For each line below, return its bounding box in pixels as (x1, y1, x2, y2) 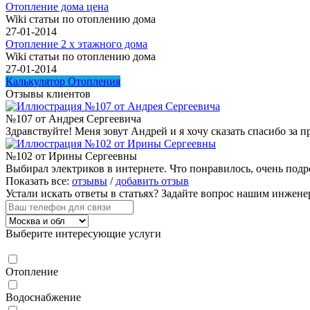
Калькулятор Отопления (6, 75, 120, 87)
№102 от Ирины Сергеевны (6, 149, 137, 162)
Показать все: (6, 174, 72, 187)
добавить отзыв (116, 174, 189, 187)
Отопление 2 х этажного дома (6, 37, 147, 50)
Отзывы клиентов (6, 87, 91, 100)
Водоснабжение (6, 291, 81, 303)
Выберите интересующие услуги (6, 227, 161, 239)
